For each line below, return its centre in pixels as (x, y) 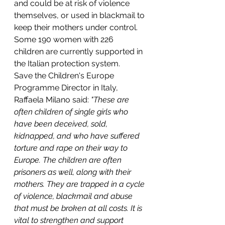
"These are (110, 100)
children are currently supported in (79, 51)
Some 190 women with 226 (65, 39)
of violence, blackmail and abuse (74, 196)
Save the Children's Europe (65, 76)
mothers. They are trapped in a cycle (80, 184)
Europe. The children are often (69, 160)
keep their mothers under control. (77, 27)
